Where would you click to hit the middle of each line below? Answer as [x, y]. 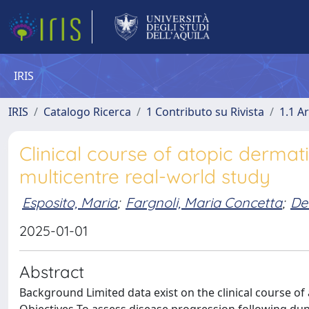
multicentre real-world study [145, 176]
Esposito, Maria [70, 202]
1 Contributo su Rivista [205, 112]
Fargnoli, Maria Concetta [204, 202]
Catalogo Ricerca [87, 112]
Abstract [52, 272]
